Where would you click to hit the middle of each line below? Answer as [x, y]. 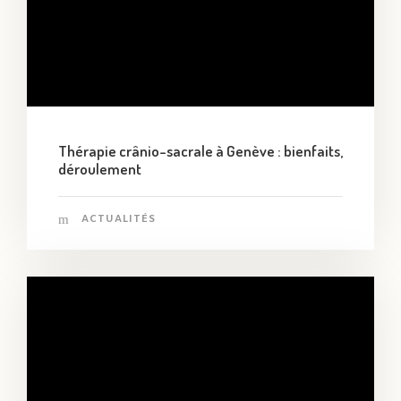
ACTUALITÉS [119, 219]
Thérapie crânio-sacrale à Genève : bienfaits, [200, 150]
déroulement [100, 168]
